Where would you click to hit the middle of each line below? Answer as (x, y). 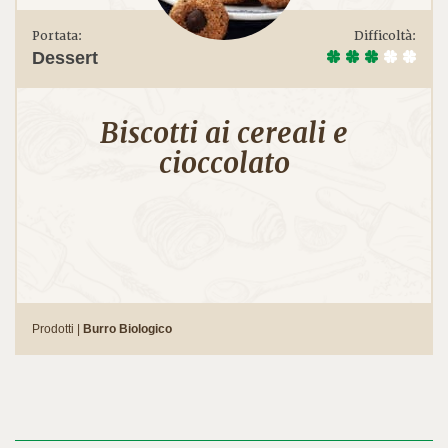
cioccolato (224, 162)
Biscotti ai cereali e (224, 132)
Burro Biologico (127, 328)
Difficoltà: (385, 35)
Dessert (65, 57)
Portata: (57, 35)
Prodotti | (57, 328)
